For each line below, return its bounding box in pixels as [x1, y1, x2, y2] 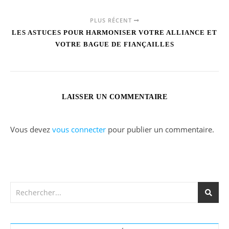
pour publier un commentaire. [106, 124, 214, 135]
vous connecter [52, 124, 106, 135]
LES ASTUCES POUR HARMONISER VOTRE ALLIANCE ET [12, 29, 217, 37]
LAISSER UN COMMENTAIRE [62, 93, 167, 101]
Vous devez [10, 124, 52, 135]
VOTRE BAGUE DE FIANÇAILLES [55, 40, 174, 49]
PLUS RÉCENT [89, 16, 134, 25]
